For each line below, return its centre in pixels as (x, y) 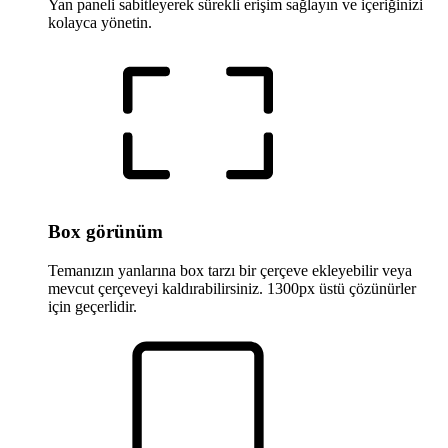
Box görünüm (105, 231)
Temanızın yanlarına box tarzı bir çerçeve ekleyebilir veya (230, 270)
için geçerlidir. (92, 306)
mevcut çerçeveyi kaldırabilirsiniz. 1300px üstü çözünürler (232, 288)
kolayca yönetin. (100, 23)
